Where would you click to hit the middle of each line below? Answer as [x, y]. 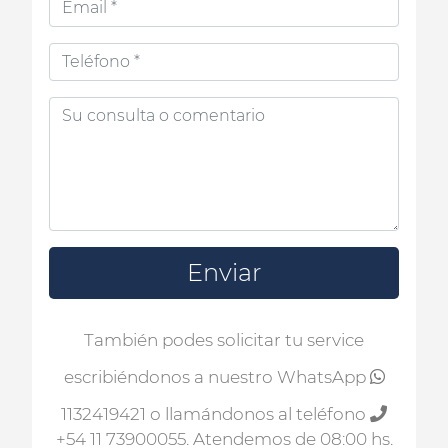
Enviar [224, 272]
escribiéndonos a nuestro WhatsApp [216, 376]
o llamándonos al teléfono [258, 413]
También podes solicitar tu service [224, 339]
